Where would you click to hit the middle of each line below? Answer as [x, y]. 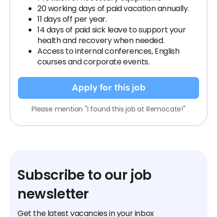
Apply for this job [108, 88]
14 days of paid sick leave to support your [112, 30]
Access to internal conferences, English [108, 51]
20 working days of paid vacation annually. [113, 8]
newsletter [53, 194]
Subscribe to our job [85, 175]
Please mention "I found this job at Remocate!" [108, 109]
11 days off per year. [72, 19]
